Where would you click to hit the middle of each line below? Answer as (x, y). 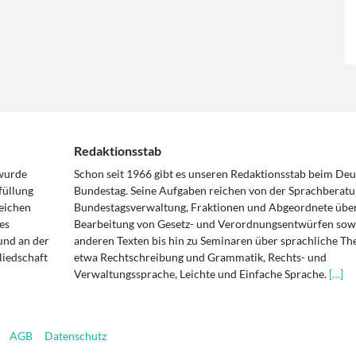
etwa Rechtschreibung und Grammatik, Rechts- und (200, 257)
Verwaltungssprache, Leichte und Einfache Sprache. (201, 274)
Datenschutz (75, 336)
